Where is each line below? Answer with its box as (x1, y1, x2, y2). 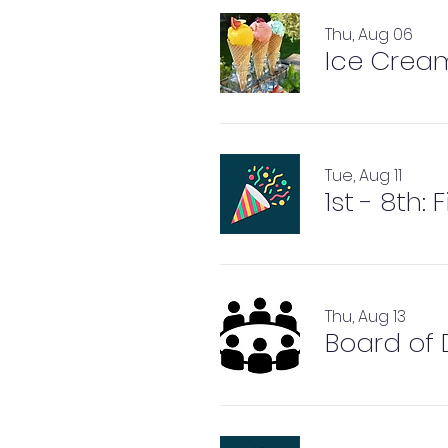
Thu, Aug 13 (325, 305, 406, 328)
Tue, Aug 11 (325, 164, 402, 187)
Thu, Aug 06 (325, 23, 413, 46)
